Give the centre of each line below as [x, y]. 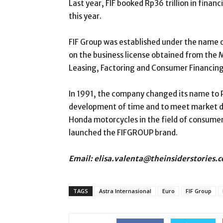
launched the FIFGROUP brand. [123, 133]
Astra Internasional [125, 191]
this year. [85, 16]
